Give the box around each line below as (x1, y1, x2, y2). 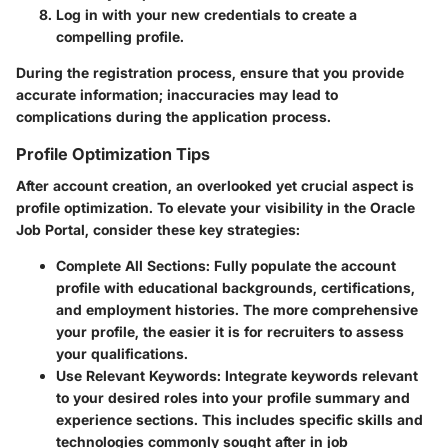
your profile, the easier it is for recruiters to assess (56, 323, 404, 341)
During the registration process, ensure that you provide (16, 64, 404, 82)
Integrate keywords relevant (221, 367, 418, 385)
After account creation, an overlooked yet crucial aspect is (16, 177, 414, 195)
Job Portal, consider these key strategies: (16, 221, 300, 239)
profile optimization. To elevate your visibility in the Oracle (16, 199, 415, 217)
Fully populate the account (210, 257, 396, 275)
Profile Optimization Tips (16, 144, 210, 165)
